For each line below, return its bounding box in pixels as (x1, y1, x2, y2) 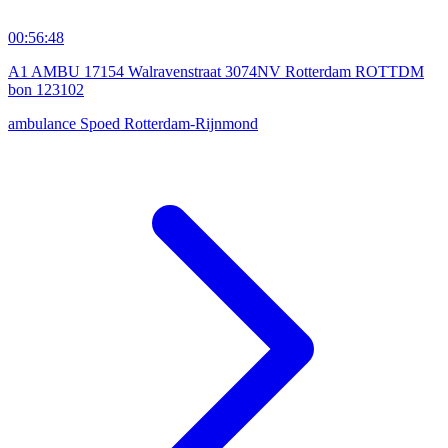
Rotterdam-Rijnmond (124, 115, 258, 133)
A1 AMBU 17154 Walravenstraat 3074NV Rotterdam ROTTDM (8, 63, 424, 81)
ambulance (8, 115, 80, 133)
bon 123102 (8, 81, 84, 99)
